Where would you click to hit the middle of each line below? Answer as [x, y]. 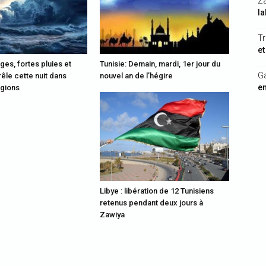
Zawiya [112, 215]
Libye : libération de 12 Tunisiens [157, 191]
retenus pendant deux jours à [151, 203]
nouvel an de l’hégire [136, 76]
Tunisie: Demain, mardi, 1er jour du [160, 64]
